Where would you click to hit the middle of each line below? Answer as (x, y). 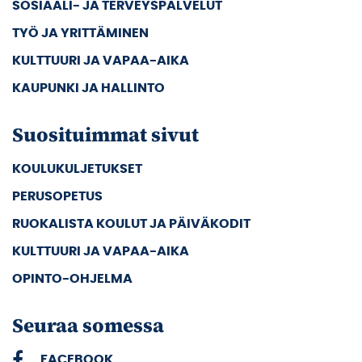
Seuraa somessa (88, 325)
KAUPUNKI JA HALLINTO (88, 88)
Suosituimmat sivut (105, 134)
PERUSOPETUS (57, 196)
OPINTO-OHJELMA (72, 278)
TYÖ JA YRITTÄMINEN (80, 33)
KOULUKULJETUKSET (77, 168)
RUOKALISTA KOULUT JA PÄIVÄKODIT (131, 223)
